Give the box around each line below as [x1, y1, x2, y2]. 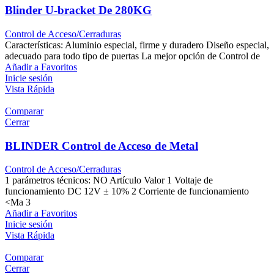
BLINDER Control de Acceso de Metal [5, 139, 198, 152]
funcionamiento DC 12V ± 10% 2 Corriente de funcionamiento [5, 186, 249, 197]
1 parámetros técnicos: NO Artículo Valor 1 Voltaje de [5, 175, 213, 186]
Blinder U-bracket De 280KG [5, 4, 152, 17]
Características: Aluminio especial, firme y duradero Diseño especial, [5, 39, 269, 50]
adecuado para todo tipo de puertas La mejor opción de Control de [5, 50, 260, 61]
